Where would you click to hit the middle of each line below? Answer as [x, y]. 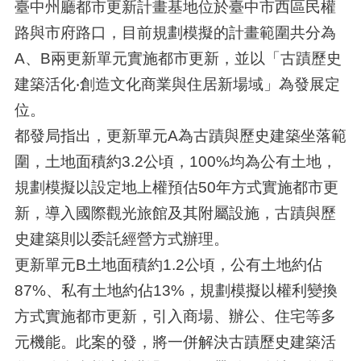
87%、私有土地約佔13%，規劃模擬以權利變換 [176, 290]
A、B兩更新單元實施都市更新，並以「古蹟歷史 [178, 58]
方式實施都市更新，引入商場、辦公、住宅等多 [175, 316]
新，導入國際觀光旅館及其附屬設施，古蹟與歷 [175, 213]
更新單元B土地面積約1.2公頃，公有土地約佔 [168, 265]
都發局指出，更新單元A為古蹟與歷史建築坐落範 [180, 136]
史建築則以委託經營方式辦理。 [121, 239]
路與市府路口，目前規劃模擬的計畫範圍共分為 [175, 33]
